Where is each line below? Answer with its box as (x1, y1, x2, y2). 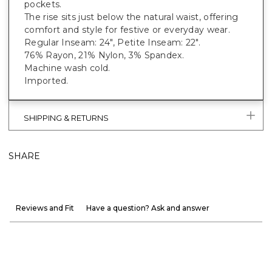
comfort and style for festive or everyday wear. (24, 24, 231, 35)
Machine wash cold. (24, 62, 110, 73)
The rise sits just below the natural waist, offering (24, 11, 239, 22)
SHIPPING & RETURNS (24, 112, 109, 123)
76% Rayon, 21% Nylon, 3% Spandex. (24, 49, 184, 61)
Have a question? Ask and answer (86, 203, 209, 212)
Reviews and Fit (16, 203, 74, 212)
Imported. (24, 75, 69, 86)
